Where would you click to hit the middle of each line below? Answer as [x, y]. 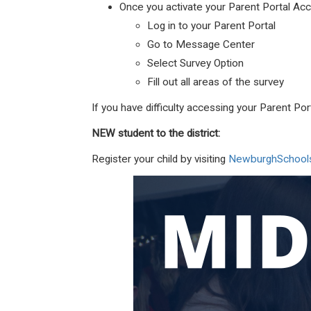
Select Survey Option [195, 63]
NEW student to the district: [157, 133]
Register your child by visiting [160, 159]
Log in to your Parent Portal [211, 26]
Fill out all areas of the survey [216, 82]
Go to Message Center [201, 44]
